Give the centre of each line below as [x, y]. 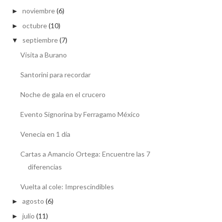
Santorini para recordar [55, 74]
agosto [33, 201]
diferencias [45, 166]
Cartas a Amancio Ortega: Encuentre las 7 [85, 154]
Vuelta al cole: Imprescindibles [67, 186]
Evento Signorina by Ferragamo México [80, 114]
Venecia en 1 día [45, 134]
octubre [34, 25]
